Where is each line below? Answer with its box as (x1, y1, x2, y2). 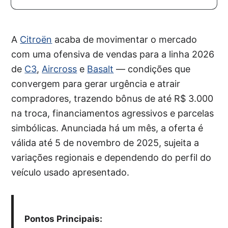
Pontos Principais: (24, 214, 102, 224)
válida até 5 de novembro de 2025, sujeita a (11, 137, 199, 148)
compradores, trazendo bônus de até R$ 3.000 (11, 93, 214, 104)
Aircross (42, 64, 77, 74)
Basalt (87, 64, 114, 74)
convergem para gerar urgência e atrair (11, 78, 181, 89)
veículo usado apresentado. (11, 167, 130, 178)
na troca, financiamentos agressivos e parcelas (11, 108, 214, 119)
